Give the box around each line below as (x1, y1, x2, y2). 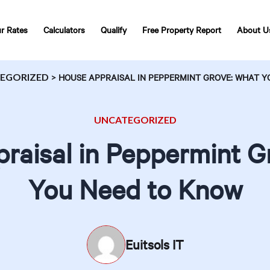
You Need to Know (28, 171, 242, 207)
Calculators (43, 24, 85, 36)
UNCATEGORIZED (93, 114, 177, 125)
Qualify (101, 24, 127, 36)
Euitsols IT (125, 236, 184, 253)
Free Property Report (142, 24, 221, 36)
